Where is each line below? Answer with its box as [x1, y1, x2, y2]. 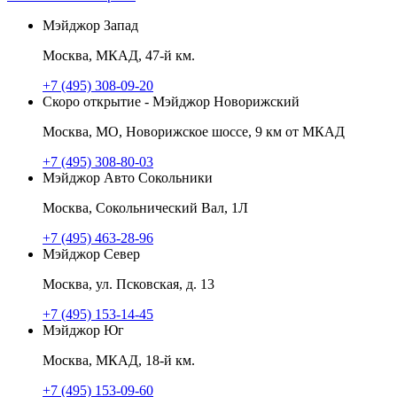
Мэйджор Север [43, 245, 140, 261]
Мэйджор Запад [43, 17, 138, 33]
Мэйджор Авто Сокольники [43, 169, 213, 185]
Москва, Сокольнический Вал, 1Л [43, 199, 248, 215]
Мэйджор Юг [43, 322, 124, 338]
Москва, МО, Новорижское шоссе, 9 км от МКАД [43, 123, 345, 139]
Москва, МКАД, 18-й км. [43, 352, 195, 368]
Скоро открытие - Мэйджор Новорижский [43, 93, 300, 109]
